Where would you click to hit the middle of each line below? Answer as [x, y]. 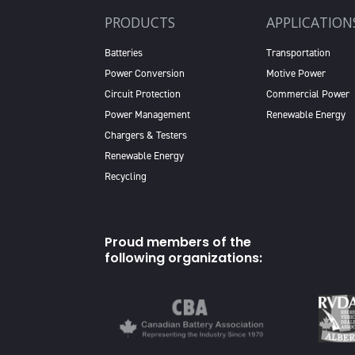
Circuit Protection [143, 94]
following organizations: [183, 258]
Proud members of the [178, 242]
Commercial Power [308, 94]
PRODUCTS [140, 22]
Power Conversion [145, 73]
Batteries [124, 53]
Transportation [298, 53]
